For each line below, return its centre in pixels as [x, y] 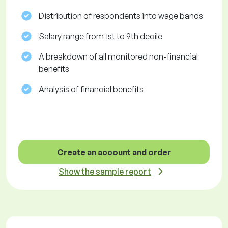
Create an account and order [114, 152]
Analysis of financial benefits [91, 89]
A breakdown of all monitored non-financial [118, 57]
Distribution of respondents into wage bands [121, 16]
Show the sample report [105, 172]
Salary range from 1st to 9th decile [101, 36]
